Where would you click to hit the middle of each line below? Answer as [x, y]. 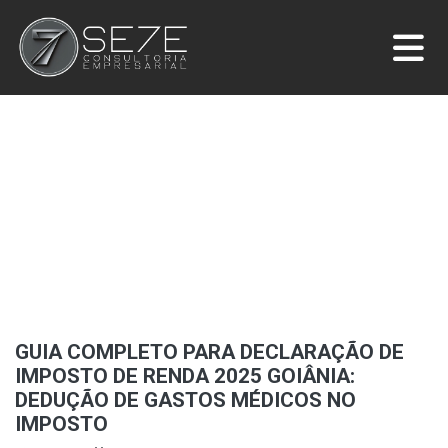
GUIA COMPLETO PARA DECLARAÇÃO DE [209, 351]
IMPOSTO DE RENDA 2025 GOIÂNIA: [185, 375]
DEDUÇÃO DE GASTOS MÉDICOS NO [185, 399]
